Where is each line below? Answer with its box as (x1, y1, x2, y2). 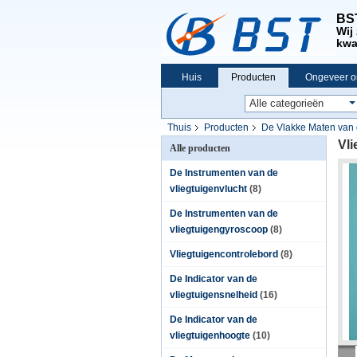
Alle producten (170, 143, 230, 154)
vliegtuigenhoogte (170, 330, 250, 341)
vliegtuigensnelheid (170, 289, 257, 300)
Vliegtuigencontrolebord (170, 249, 278, 260)
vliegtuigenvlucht (170, 183, 247, 194)
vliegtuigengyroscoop (170, 224, 268, 235)
